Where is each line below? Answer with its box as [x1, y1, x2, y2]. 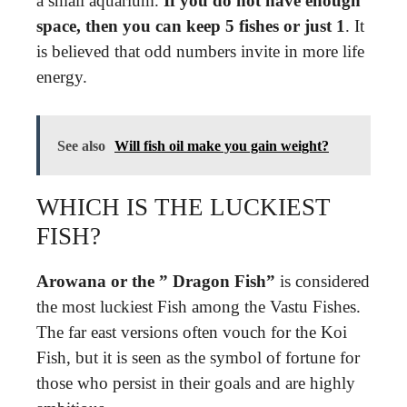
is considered [275, 272, 370, 291]
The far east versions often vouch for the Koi [36, 323, 347, 342]
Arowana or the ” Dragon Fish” [36, 272, 275, 291]
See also [57, 138, 105, 154]
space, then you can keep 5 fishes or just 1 [36, 15, 345, 35]
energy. [36, 66, 87, 86]
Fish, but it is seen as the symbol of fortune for [36, 348, 360, 367]
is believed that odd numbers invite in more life [36, 41, 364, 61]
